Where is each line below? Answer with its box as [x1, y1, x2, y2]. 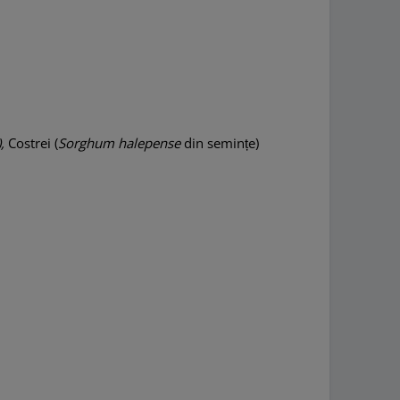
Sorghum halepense [58, 134, 185, 153]
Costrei [8, 134, 52, 153]
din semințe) [184, 134, 260, 153]
